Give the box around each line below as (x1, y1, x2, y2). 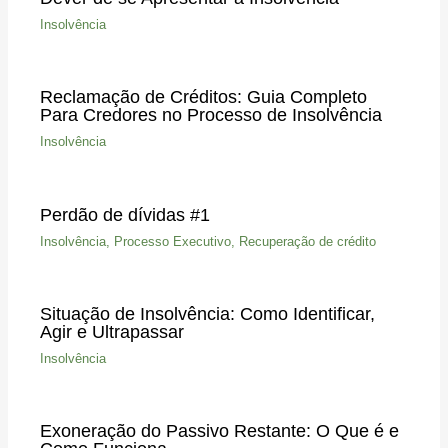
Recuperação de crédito (238, 233, 376, 249)
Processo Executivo (113, 233, 231, 249)
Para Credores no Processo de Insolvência (39, 104, 382, 126)
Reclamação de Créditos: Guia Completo (39, 86, 367, 108)
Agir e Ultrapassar (39, 320, 184, 342)
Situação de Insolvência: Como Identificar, (39, 302, 375, 324)
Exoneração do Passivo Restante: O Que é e (39, 420, 399, 442)
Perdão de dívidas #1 (39, 203, 210, 225)
